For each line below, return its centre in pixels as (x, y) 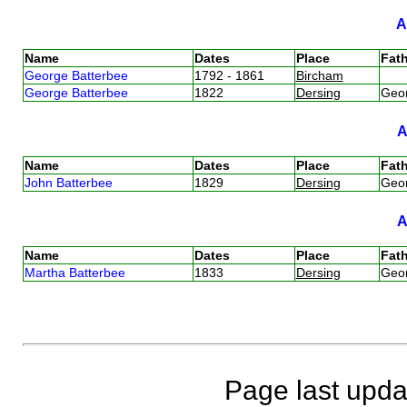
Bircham (319, 75)
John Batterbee (68, 182)
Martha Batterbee (74, 272)
